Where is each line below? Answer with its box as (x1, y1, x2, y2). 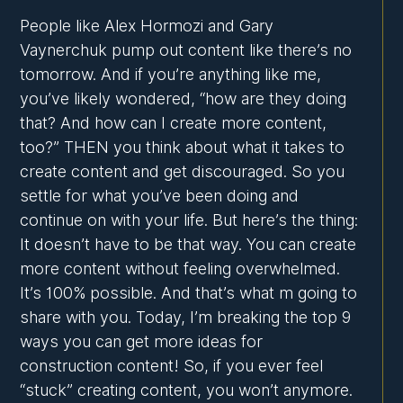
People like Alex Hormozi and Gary (20, 16, 274, 36)
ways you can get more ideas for (20, 332, 264, 352)
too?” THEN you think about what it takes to (20, 138, 345, 157)
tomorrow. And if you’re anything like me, (20, 65, 322, 85)
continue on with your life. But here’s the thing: (20, 210, 359, 230)
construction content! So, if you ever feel (20, 356, 324, 376)
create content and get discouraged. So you (20, 162, 345, 182)
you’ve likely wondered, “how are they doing (20, 89, 347, 109)
